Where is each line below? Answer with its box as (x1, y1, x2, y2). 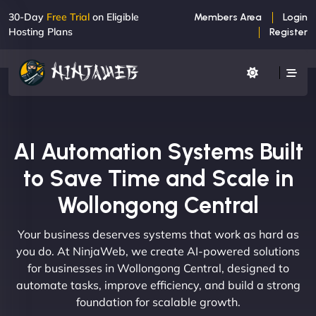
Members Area (194, 11, 262, 23)
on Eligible (90, 11, 139, 23)
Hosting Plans (8, 25, 73, 38)
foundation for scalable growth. (75, 294, 241, 309)
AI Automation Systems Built (13, 138, 303, 165)
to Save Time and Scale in (23, 164, 293, 192)
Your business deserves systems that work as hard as (17, 226, 299, 241)
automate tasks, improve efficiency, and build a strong (16, 277, 300, 292)
